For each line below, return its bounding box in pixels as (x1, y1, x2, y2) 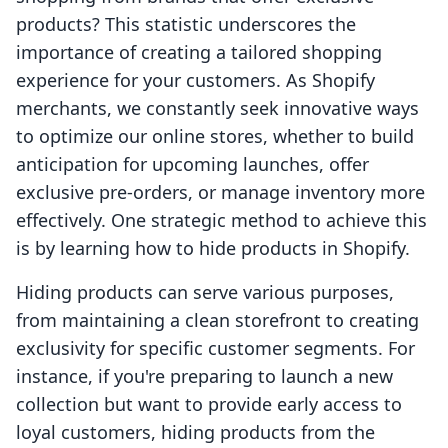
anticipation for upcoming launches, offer (16, 152, 369, 177)
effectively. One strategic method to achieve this (16, 208, 427, 233)
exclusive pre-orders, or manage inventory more (16, 180, 425, 205)
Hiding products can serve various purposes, (16, 280, 394, 305)
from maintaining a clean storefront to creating (16, 308, 419, 333)
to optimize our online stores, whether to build (16, 124, 414, 149)
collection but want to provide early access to (16, 392, 402, 417)
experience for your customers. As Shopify (16, 68, 375, 93)
